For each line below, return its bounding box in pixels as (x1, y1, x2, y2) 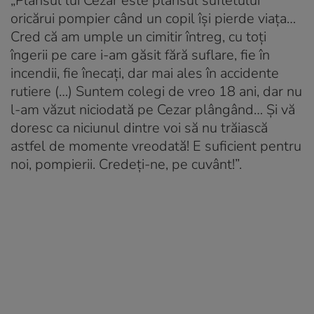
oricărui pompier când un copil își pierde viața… (11, 9, 296, 29)
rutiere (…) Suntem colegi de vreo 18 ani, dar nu (11, 82, 302, 102)
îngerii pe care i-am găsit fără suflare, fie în (11, 46, 270, 65)
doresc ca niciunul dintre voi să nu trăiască (11, 118, 268, 138)
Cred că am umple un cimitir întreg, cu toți (11, 27, 266, 47)
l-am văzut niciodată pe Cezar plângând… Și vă (11, 100, 295, 120)
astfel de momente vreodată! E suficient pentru (11, 137, 301, 156)
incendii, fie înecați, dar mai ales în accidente (11, 64, 279, 83)
